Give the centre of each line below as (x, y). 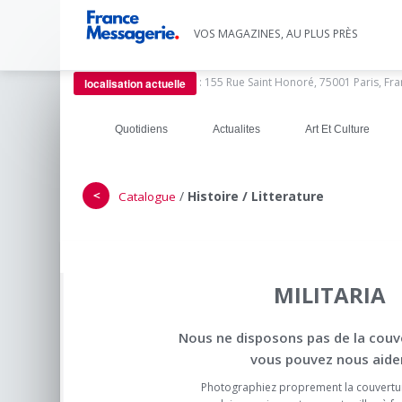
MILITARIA (329, 295)
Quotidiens (141, 129)
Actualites (236, 129)
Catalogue (147, 197)
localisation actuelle (135, 83)
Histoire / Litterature (256, 196)
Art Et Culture (337, 129)
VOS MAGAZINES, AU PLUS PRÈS (276, 33)
